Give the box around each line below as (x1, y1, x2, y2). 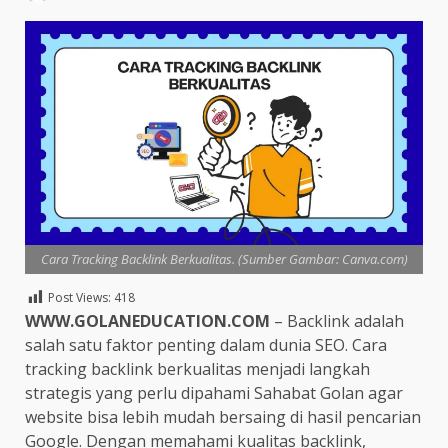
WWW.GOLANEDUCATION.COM (25, 309, 274, 332)
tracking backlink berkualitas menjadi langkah (25, 357, 370, 380)
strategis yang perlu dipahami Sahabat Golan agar (25, 381, 403, 404)
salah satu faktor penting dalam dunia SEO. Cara (25, 333, 387, 356)
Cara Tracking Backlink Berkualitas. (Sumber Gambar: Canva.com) (40, 249, 408, 268)
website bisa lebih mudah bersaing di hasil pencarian (25, 405, 421, 428)
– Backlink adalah (274, 309, 404, 332)
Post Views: (48, 289, 111, 307)
